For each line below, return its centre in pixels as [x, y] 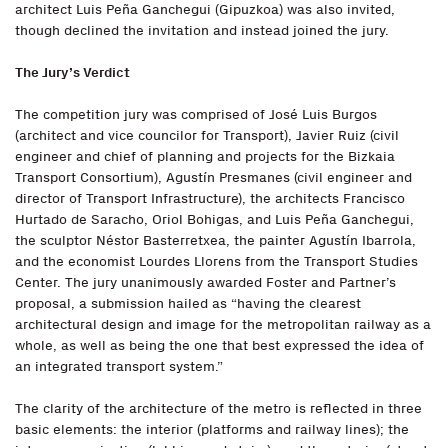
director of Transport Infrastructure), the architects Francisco [210, 199]
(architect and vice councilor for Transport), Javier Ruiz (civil [207, 136]
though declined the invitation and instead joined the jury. [202, 31]
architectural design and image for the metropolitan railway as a [223, 325]
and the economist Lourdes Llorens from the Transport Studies [216, 262]
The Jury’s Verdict [72, 73]
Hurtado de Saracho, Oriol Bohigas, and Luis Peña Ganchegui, [214, 220]
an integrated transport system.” [119, 367]
